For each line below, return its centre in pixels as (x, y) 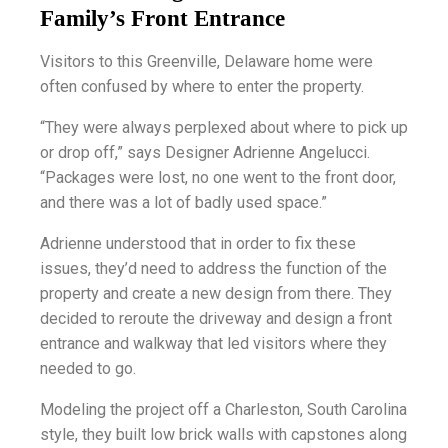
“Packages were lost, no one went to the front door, (218, 178)
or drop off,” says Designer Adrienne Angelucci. (205, 153)
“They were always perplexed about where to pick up (224, 128)
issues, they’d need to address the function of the (213, 269)
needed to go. (88, 369)
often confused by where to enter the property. (202, 86)
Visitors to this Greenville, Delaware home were (206, 61)
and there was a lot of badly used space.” (183, 203)
